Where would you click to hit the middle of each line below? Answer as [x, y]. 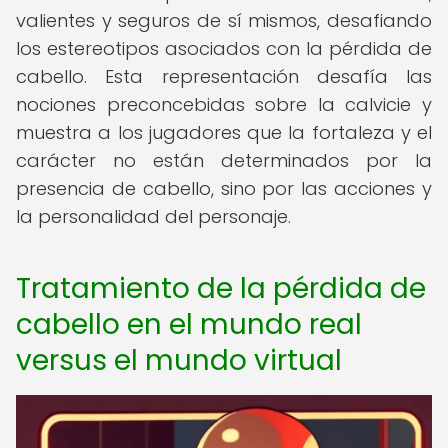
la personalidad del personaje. [153, 216]
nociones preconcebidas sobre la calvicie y [224, 104]
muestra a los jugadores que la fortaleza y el [224, 132]
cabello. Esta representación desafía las [224, 76]
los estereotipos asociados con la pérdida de [224, 48]
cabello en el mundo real [189, 324]
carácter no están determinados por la [224, 160]
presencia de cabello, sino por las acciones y [224, 188]
